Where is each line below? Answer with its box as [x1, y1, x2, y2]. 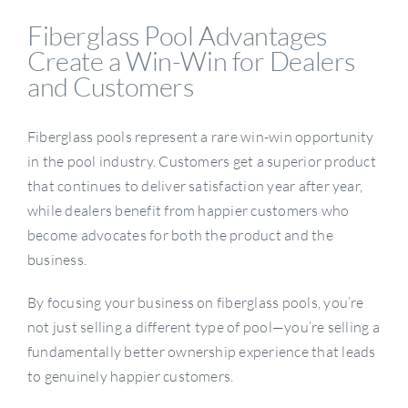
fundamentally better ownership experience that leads [26, 342, 376, 362]
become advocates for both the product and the [26, 226, 333, 245]
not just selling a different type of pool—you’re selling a [26, 318, 380, 337]
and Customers [26, 69, 194, 103]
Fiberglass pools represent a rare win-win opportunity [26, 127, 374, 147]
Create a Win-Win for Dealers [26, 44, 355, 77]
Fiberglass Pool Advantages [26, 18, 327, 52]
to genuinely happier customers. [26, 367, 234, 386]
